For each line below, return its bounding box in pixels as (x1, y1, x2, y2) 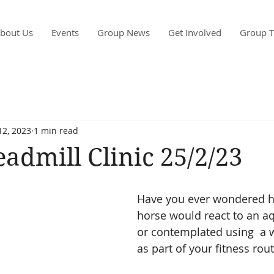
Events (51, 26, 79, 39)
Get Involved (168, 26, 221, 39)
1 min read (34, 124, 78, 136)
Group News (97, 26, 150, 39)
